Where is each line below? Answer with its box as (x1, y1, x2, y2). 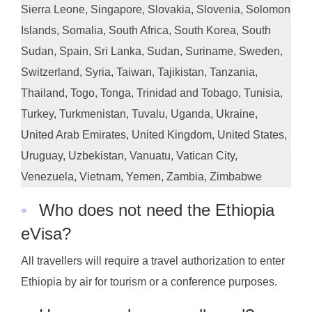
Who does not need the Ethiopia (39, 200, 274, 219)
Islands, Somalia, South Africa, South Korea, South (21, 24, 271, 36)
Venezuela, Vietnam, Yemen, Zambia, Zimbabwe (21, 170, 262, 182)
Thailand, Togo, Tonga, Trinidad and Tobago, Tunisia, (21, 86, 283, 99)
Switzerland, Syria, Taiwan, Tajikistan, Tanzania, (21, 65, 258, 78)
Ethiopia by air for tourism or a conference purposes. (21, 276, 277, 288)
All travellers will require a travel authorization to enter (21, 255, 285, 267)
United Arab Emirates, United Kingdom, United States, (21, 128, 287, 141)
